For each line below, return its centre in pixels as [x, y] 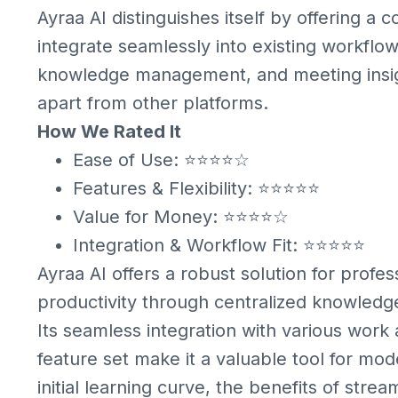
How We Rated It [109, 131]
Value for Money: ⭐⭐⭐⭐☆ [181, 217]
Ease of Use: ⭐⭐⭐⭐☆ [161, 160]
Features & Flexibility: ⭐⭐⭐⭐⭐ [196, 188]
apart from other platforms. [153, 103]
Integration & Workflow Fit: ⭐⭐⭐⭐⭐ [219, 245]
